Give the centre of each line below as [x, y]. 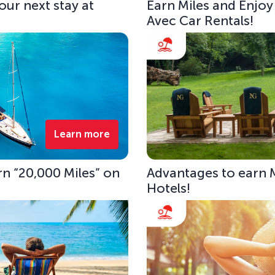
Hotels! [169, 188]
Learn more [82, 134]
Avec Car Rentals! [200, 21]
